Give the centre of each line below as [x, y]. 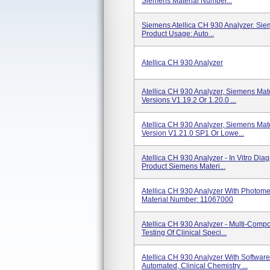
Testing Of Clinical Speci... [184, 233]
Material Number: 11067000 [187, 199]
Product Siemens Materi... [184, 166]
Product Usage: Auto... [178, 34]
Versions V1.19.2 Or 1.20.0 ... [189, 100]
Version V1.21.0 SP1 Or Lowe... [193, 133]
